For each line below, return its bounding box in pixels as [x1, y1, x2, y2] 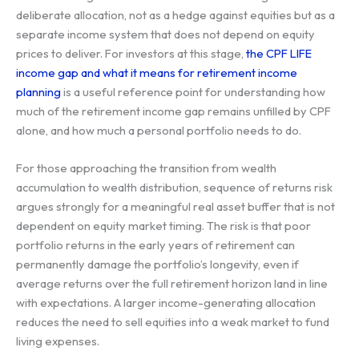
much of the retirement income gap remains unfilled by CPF [16, 103, 331, 119]
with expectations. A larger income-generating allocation [16, 294, 316, 310]
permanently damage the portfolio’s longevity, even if [16, 256, 299, 272]
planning [16, 83, 61, 99]
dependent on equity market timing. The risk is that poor [16, 217, 311, 233]
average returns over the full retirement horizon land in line [16, 275, 328, 291]
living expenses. [16, 333, 99, 349]
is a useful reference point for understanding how [61, 83, 325, 99]
